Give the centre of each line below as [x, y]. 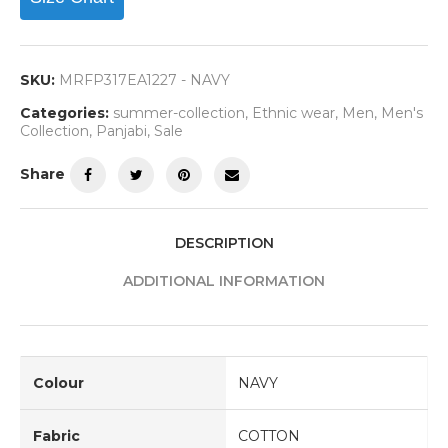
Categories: [64, 112]
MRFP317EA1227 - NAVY [144, 79]
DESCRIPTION [224, 242]
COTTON [269, 435]
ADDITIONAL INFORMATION [224, 280]
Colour [58, 382]
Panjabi [121, 130]
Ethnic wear [293, 112]
